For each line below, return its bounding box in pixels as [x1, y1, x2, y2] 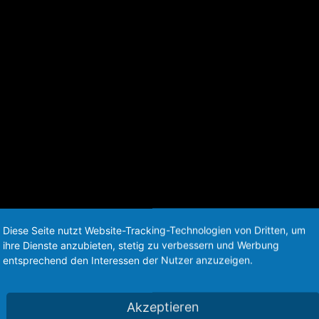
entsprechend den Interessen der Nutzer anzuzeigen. [3, 253, 253, 266]
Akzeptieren [127, 299, 199, 315]
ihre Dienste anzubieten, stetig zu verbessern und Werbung [3, 239, 279, 251]
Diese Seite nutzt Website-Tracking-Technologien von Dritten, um [3, 224, 305, 236]
